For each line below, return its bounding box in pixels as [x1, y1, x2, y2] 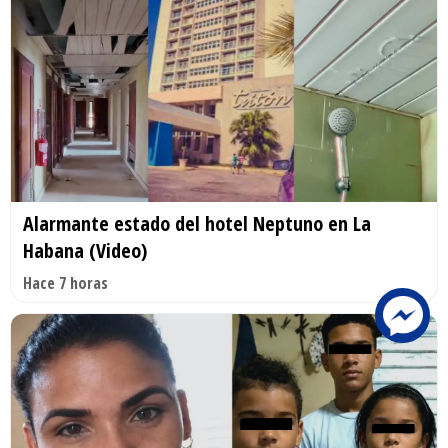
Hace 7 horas [23, 272, 108, 295]
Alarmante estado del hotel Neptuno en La [23, 210, 371, 238]
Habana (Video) [23, 237, 147, 265]
